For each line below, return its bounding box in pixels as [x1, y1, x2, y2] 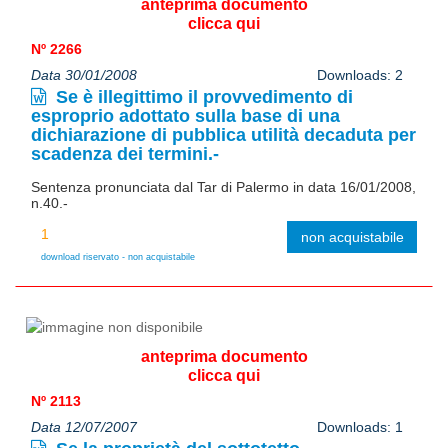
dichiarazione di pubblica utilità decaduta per [31, 124, 416, 145]
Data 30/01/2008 [31, 66, 137, 83]
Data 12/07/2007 [31, 418, 137, 435]
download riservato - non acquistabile [41, 251, 195, 262]
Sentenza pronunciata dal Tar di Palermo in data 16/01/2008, [31, 178, 416, 195]
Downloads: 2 [316, 66, 403, 83]
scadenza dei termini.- [31, 143, 219, 164]
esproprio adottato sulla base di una [31, 105, 340, 126]
